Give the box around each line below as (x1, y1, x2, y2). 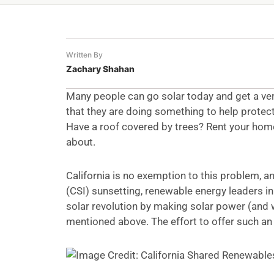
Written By (65, 50, 103, 60)
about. (65, 136, 95, 149)
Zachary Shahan (65, 64, 135, 75)
